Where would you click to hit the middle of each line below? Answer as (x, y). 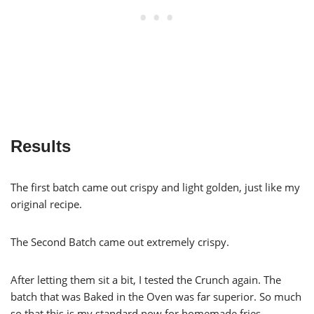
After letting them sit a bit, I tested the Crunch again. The (146, 280)
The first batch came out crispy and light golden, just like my (155, 187)
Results (41, 146)
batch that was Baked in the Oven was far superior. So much (156, 297)
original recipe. (46, 204)
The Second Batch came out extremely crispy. (120, 242)
